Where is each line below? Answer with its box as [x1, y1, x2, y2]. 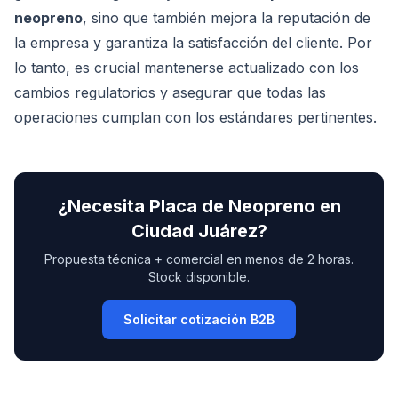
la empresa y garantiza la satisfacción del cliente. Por [14, 34, 372, 52]
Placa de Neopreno [148, 195, 315, 217]
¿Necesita [57, 195, 149, 217]
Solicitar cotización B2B [123, 312, 275, 327]
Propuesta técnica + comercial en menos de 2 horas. [44, 251, 354, 267]
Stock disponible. [148, 269, 250, 284]
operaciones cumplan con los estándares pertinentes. [14, 108, 377, 126]
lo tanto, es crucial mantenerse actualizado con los [14, 59, 359, 76]
